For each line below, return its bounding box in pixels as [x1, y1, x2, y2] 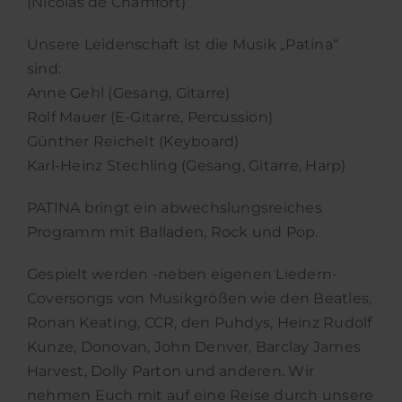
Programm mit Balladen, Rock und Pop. [26, 223, 319, 241]
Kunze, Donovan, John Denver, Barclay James [26, 338, 362, 356]
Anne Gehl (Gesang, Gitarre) [26, 84, 231, 102]
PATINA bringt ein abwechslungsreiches [26, 199, 322, 217]
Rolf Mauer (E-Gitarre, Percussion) [26, 109, 274, 127]
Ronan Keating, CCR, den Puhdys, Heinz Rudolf [26, 314, 372, 332]
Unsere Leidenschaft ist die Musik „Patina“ [26, 36, 339, 54]
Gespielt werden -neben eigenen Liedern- [26, 266, 338, 284]
